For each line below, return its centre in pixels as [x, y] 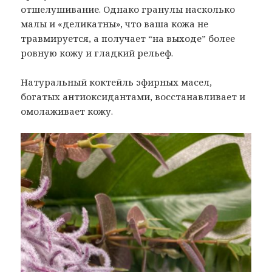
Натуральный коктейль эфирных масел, [117, 82]
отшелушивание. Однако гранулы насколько [128, 9]
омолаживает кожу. [67, 111]
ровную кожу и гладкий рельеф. [97, 53]
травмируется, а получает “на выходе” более [128, 38]
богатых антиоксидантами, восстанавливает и [133, 96]
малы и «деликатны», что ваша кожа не [115, 23]
